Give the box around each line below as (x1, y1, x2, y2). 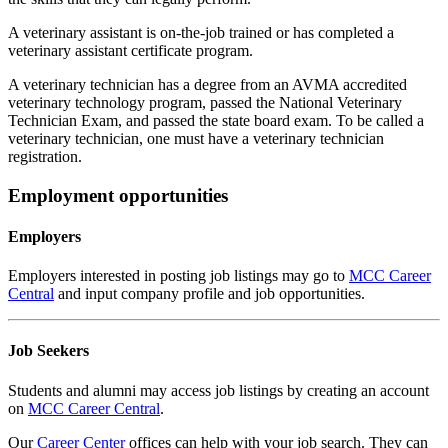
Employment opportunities (8, 184, 228, 206)
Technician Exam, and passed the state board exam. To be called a (8, 111, 424, 129)
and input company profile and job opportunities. (54, 285, 365, 303)
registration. (8, 147, 82, 165)
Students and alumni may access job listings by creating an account (8, 381, 429, 399)
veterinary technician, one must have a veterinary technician (8, 129, 384, 147)
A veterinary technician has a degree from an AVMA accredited (8, 75, 407, 93)
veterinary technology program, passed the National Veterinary (8, 93, 402, 111)
